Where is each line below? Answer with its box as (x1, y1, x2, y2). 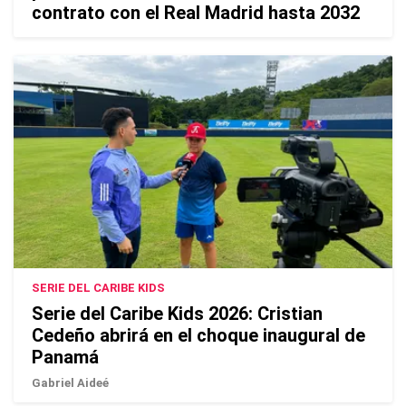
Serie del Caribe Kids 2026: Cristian (32, 303, 323, 325)
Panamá (32, 346, 99, 369)
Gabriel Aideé (32, 376, 109, 391)
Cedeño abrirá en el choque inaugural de (32, 324, 365, 347)
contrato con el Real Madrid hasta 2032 (32, 2, 360, 24)
